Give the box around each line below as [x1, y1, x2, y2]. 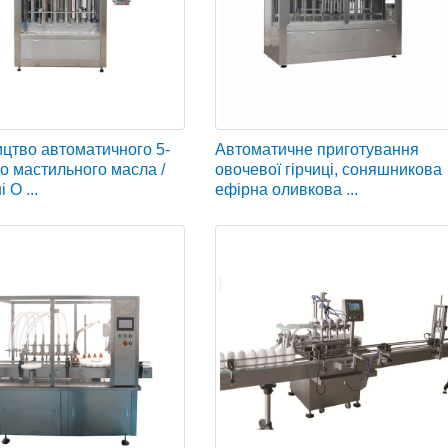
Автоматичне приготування [215, 140, 420, 158]
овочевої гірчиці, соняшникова [215, 160, 443, 178]
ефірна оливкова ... [215, 180, 359, 198]
